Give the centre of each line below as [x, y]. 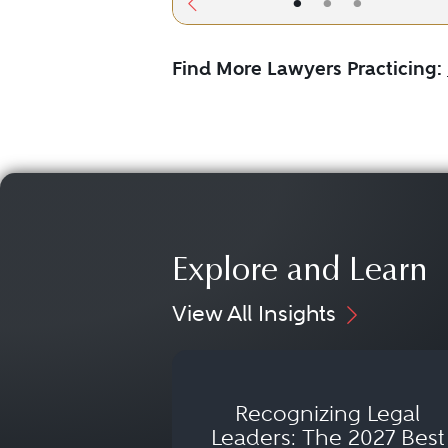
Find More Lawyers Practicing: [307, 68]
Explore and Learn [300, 272]
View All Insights [254, 313]
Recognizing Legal [327, 412]
